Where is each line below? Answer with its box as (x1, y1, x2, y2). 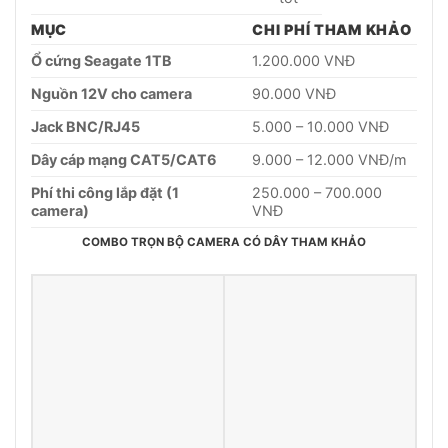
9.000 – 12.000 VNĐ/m (252, 150, 408, 168)
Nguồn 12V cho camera (31, 84, 192, 102)
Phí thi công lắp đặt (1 (31, 183, 179, 201)
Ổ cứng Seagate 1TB (31, 51, 172, 69)
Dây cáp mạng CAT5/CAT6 (31, 150, 217, 168)
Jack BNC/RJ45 (31, 117, 140, 135)
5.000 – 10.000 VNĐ (252, 117, 390, 135)
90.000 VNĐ (252, 84, 337, 102)
